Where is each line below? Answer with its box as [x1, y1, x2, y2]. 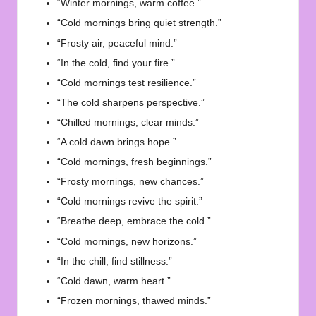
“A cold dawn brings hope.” [57, 137, 176, 148]
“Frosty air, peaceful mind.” [57, 37, 177, 49]
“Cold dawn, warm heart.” [57, 275, 171, 286]
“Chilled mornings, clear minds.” [57, 116, 199, 128]
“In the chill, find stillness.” [57, 255, 172, 267]
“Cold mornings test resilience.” [57, 77, 196, 88]
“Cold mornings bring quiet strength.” [57, 18, 221, 29]
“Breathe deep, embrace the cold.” [57, 216, 211, 227]
